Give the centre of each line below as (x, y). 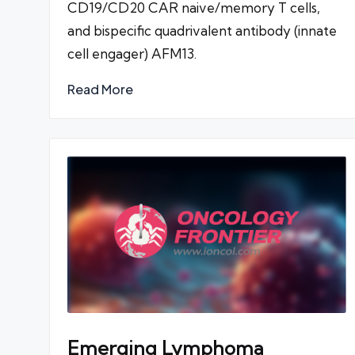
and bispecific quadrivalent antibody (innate (202, 31)
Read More (100, 90)
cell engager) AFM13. (132, 54)
